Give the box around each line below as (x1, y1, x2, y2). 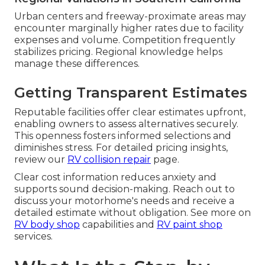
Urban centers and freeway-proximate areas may (14, 10, 246, 22)
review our (14, 153, 67, 165)
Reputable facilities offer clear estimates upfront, (14, 106, 245, 118)
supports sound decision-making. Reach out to (14, 183, 235, 195)
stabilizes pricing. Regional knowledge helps (14, 46, 222, 57)
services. (14, 230, 53, 242)
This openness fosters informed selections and (14, 130, 231, 141)
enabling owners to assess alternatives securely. (14, 118, 238, 130)
